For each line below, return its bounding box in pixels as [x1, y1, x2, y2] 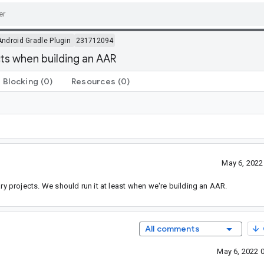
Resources [71, 75, 115, 87]
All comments [144, 223, 200, 235]
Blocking [3, 75, 38, 87]
